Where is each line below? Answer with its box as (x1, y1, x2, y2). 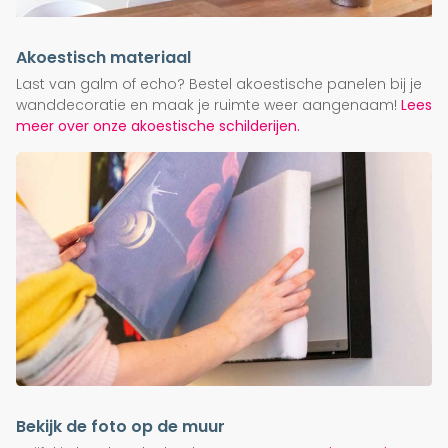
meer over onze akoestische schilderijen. (16, 116, 300, 137)
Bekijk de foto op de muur (16, 415, 225, 439)
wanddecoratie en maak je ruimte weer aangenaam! (16, 95, 401, 116)
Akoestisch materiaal (16, 46, 191, 70)
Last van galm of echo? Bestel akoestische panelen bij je (16, 74, 422, 95)
